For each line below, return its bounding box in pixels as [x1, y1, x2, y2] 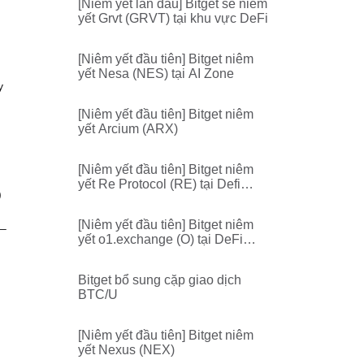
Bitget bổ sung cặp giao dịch [78, 273, 241, 287]
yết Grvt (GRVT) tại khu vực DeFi [78, 11, 268, 25]
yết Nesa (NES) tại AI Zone [78, 67, 234, 80]
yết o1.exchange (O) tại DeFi [78, 232, 243, 246]
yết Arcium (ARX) [78, 122, 178, 136]
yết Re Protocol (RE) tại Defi [78, 177, 240, 191]
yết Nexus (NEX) [78, 343, 175, 357]
